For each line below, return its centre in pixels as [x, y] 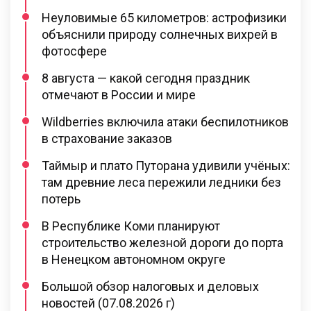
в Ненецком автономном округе [134, 259]
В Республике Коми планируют [131, 226]
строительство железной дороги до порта [162, 242]
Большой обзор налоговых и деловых [150, 286]
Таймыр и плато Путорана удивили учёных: [166, 165]
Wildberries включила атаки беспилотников [165, 121]
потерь [61, 199]
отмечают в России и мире [119, 94]
